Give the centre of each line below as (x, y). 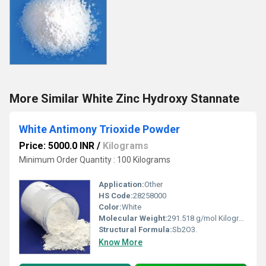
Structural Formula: (135, 230)
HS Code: (116, 196)
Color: (110, 207)
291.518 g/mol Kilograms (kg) (203, 218)
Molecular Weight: (133, 218)
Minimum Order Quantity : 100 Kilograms (95, 159)
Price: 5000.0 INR (57, 145)
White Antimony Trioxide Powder (99, 129)
